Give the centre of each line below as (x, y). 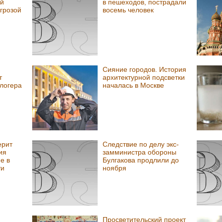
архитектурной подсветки (143, 77)
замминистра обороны (139, 152)
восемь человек (128, 10)
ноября (114, 168)
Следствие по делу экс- (140, 144)
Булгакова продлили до (140, 160)
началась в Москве (133, 85)
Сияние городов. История (144, 69)
